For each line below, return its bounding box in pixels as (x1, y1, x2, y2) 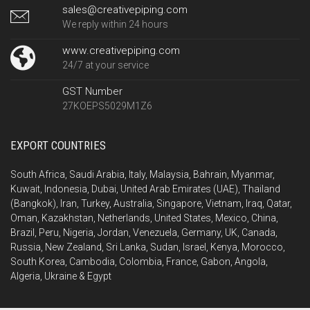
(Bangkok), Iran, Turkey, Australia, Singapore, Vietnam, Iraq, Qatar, (10, 197, 292, 209)
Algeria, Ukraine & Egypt (10, 270, 111, 282)
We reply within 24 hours (62, 18, 168, 30)
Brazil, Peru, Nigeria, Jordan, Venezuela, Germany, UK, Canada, (10, 226, 277, 238)
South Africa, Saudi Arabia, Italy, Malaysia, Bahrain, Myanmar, (10, 168, 275, 180)
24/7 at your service (62, 59, 149, 71)
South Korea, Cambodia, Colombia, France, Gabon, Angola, (10, 255, 268, 267)
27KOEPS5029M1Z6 (62, 100, 152, 111)
